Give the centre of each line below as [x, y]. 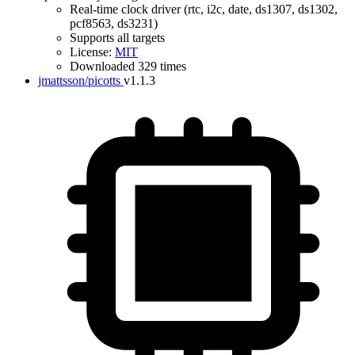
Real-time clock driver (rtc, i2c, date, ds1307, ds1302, [204, 9]
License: [92, 52]
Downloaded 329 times [128, 66]
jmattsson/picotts [79, 80]
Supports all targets [117, 38]
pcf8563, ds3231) [114, 23]
